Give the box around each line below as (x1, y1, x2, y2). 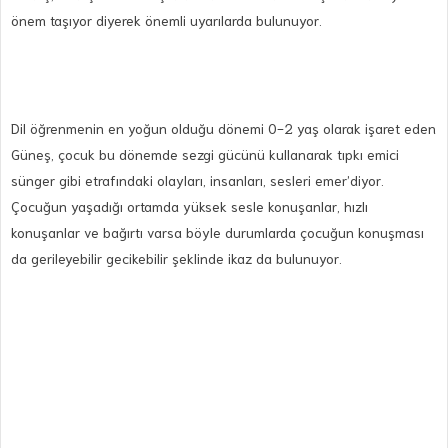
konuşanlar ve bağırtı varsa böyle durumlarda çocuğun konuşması (11, 222, 424, 241)
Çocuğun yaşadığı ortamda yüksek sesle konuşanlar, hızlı (11, 196, 368, 215)
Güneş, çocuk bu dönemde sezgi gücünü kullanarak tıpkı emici (11, 144, 399, 163)
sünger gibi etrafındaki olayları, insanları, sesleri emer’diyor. (11, 170, 384, 189)
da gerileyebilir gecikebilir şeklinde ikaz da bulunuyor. (11, 248, 342, 267)
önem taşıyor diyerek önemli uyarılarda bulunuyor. (11, 10, 322, 29)
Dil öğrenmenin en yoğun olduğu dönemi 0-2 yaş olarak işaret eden (11, 118, 436, 137)
